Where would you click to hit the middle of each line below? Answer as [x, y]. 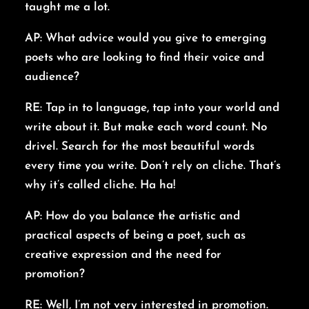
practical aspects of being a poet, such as [135, 236]
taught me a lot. [67, 8]
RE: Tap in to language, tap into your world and [152, 108]
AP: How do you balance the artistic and [132, 217]
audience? [52, 77]
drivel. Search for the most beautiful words [140, 147]
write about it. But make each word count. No [146, 128]
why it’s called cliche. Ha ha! [100, 186]
